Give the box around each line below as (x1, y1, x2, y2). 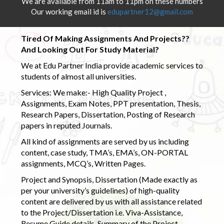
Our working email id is (31, 6, 107, 16)
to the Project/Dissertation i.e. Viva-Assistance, (20, 207, 182, 217)
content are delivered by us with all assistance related (20, 196, 202, 206)
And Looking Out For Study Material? (20, 44, 159, 54)
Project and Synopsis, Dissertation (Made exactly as (20, 174, 197, 184)
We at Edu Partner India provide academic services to (20, 60, 203, 70)
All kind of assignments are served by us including (20, 136, 189, 146)
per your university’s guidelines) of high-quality (20, 185, 179, 195)
